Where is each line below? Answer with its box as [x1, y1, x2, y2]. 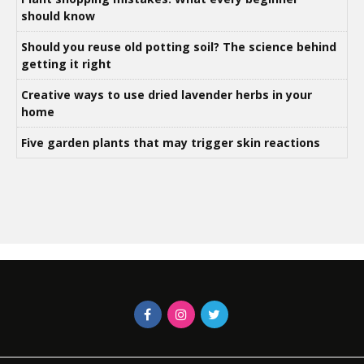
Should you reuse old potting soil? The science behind [21, 38, 336, 54]
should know [21, 7, 98, 24]
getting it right [21, 55, 111, 71]
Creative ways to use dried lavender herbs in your [21, 86, 312, 102]
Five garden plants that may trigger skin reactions [21, 134, 323, 150]
